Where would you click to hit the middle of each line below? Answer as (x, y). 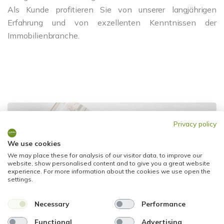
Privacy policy (195, 123)
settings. (20, 179)
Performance (163, 204)
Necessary (51, 204)
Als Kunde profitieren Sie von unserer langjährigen (112, 10)
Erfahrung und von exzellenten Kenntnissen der (112, 23)
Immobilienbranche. (43, 36)
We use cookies (34, 143)
